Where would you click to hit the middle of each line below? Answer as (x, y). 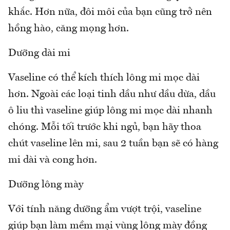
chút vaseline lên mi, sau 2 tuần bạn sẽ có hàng (113, 144)
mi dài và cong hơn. (53, 160)
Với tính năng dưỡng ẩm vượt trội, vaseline (105, 210)
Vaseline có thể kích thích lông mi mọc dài (104, 78)
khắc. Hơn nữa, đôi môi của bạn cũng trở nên (110, 13)
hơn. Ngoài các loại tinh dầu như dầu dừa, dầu (112, 95)
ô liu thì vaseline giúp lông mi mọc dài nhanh (110, 111)
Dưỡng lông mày (46, 185)
